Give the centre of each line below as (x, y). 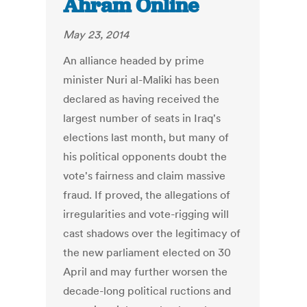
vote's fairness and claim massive (145, 176)
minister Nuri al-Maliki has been (142, 80)
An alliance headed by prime (134, 61)
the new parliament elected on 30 (147, 253)
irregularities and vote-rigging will (146, 214)
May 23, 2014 (96, 35)
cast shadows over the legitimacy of (152, 233)
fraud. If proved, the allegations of (147, 195)
